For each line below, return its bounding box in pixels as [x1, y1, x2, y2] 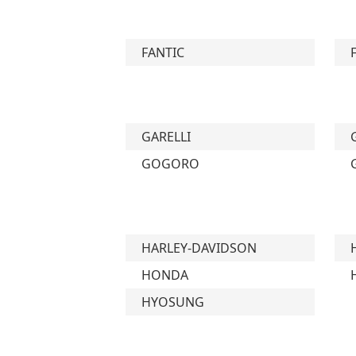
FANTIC [141, 44, 185, 61]
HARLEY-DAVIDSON [141, 239, 257, 257]
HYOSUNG [141, 293, 205, 311]
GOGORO [141, 155, 200, 172]
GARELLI [141, 128, 192, 145]
